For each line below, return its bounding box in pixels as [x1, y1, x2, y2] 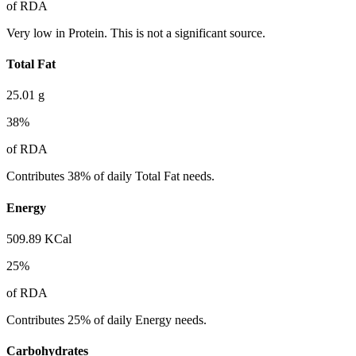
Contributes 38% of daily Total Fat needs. [6, 169, 215, 184]
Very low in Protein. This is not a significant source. [6, 25, 265, 40]
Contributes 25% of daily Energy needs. [6, 312, 207, 327]
